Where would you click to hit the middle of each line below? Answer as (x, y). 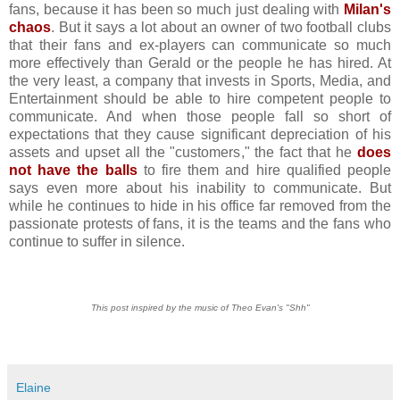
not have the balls (73, 170)
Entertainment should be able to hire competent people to (200, 99)
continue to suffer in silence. (97, 242)
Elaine (33, 388)
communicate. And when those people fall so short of (200, 117)
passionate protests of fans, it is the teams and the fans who (200, 224)
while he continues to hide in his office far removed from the (200, 206)
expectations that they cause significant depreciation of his (200, 134)
